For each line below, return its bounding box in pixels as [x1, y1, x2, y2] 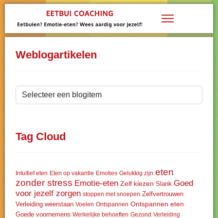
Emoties [96, 170, 117, 177]
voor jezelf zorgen [16, 189, 81, 198]
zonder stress [16, 178, 73, 188]
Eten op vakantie [50, 170, 94, 177]
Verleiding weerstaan [16, 200, 73, 208]
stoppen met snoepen [83, 191, 140, 198]
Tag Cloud [16, 130, 66, 143]
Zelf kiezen [120, 180, 154, 187]
